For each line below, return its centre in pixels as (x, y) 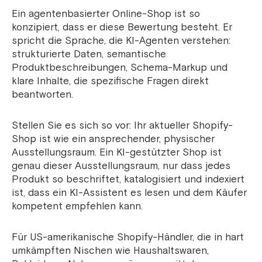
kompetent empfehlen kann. (77, 206)
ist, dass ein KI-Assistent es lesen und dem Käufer (129, 193)
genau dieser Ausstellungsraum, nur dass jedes (121, 166)
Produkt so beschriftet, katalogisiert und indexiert (128, 180)
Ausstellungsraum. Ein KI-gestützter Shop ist (117, 153)
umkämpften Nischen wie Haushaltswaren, (110, 251)
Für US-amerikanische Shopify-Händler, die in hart (128, 237)
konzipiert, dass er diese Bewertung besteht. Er (122, 27)
